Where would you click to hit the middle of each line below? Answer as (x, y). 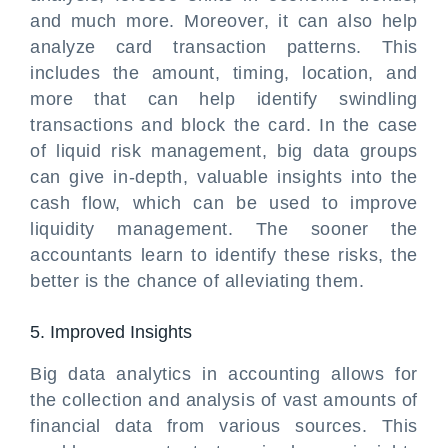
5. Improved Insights (111, 332)
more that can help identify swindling (224, 99)
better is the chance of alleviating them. (197, 281)
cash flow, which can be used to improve (224, 203)
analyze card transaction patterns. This (224, 47)
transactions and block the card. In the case (224, 125)
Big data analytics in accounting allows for (224, 374)
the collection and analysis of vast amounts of (224, 400)
